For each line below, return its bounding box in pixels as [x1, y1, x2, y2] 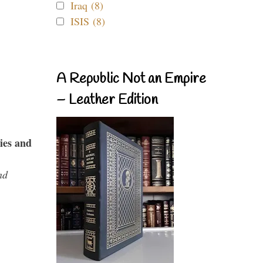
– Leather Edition [56, 91, 158, 110]
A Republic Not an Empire [56, 70, 206, 89]
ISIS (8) [70, 14, 105, 28]
